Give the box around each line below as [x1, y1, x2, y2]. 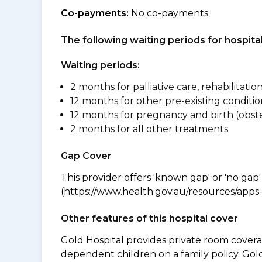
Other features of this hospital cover [61, 213, 238, 224]
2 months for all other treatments [70, 123, 228, 135]
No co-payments [129, 8, 208, 19]
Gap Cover [61, 150, 112, 161]
